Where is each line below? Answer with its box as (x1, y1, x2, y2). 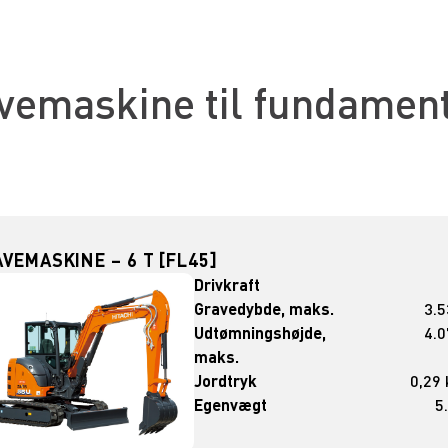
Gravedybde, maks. (194, 298, 335, 320)
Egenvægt (194, 394, 268, 416)
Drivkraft (194, 274, 261, 296)
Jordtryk (194, 370, 258, 392)
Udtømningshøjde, (194, 322, 327, 344)
